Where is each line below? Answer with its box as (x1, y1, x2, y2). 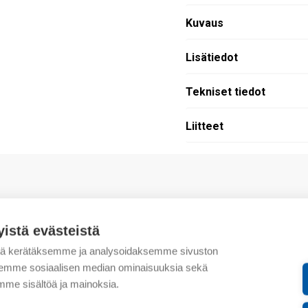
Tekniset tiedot (185, 85, 265, 99)
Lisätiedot (185, 51, 238, 65)
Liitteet (185, 120, 223, 133)
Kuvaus (185, 16, 223, 30)
